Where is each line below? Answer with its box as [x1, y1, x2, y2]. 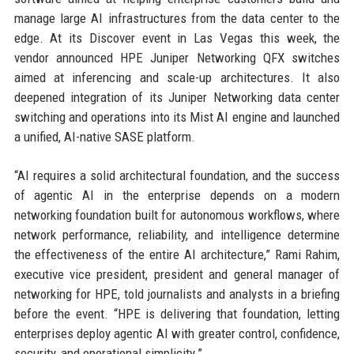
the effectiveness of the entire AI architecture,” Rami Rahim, [13, 247, 341, 262]
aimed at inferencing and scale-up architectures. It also [13, 70, 341, 85]
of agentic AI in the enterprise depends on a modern [13, 187, 341, 203]
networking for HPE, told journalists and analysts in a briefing [13, 286, 341, 302]
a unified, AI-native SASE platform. [13, 129, 195, 145]
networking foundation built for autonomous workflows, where [13, 207, 341, 223]
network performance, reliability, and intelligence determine [13, 227, 341, 243]
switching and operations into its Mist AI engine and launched [13, 109, 341, 125]
